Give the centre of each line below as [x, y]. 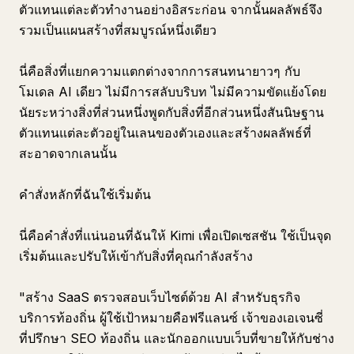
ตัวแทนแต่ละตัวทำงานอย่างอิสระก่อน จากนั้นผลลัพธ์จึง [171, 9]
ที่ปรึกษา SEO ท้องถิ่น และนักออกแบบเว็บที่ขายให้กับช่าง [177, 338]
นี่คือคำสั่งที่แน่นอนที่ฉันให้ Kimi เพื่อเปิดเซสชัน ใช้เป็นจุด [175, 235]
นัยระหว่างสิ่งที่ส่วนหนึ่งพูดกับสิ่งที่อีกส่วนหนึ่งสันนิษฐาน [171, 112]
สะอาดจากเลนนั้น [68, 153]
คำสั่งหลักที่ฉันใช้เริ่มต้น [85, 194]
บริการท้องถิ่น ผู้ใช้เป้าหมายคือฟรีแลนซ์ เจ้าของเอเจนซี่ [171, 318]
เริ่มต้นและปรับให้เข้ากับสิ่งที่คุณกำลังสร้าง [136, 256]
